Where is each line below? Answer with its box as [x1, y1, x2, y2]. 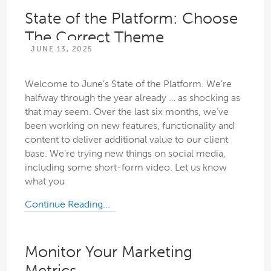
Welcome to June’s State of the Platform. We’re [25, 77, 232, 90]
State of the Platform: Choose [25, 9, 238, 28]
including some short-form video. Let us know [25, 161, 227, 173]
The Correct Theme [25, 28, 165, 47]
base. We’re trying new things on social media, [25, 147, 226, 159]
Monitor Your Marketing [25, 242, 193, 261]
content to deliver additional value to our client [25, 133, 229, 145]
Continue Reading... [25, 198, 111, 210]
